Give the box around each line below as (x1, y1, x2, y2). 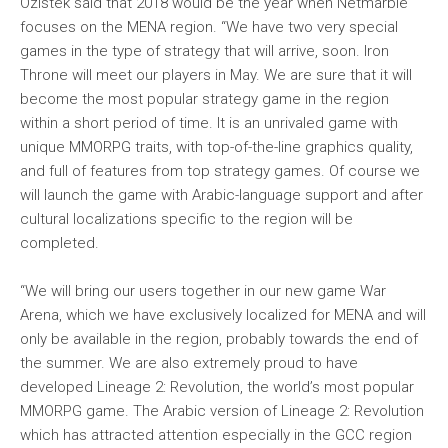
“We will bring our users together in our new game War (20, 282, 386, 300)
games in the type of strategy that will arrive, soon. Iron (20, 42, 389, 60)
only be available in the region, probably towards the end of (20, 330, 418, 348)
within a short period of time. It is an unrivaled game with (20, 114, 398, 132)
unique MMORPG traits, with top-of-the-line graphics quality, (20, 138, 413, 156)
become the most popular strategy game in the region (20, 90, 389, 108)
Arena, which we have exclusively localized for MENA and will (20, 306, 426, 324)
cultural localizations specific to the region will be (20, 210, 353, 228)
